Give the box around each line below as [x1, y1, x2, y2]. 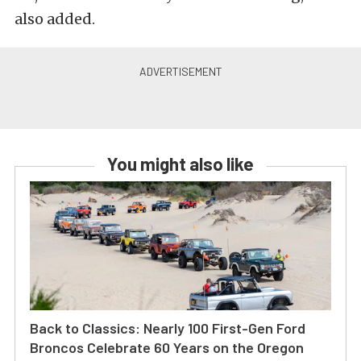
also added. [15, 10, 95, 28]
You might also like [107, 153, 254, 174]
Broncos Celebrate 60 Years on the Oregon [30, 338, 304, 356]
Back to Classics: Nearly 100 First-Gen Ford [30, 319, 305, 337]
